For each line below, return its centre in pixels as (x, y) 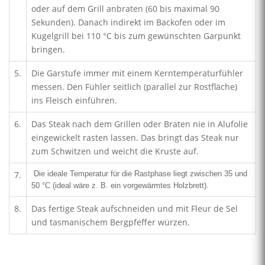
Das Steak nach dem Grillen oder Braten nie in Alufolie (140, 124)
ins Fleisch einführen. (74, 101)
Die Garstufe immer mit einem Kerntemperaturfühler (137, 73)
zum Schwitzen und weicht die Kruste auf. (115, 151)
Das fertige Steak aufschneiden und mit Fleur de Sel (135, 209)
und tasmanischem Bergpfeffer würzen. (111, 222)
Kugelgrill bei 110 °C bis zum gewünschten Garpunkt (136, 36)
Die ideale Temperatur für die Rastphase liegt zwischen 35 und (139, 174)
